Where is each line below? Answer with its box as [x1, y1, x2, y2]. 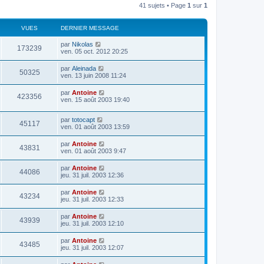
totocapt [72, 116, 95, 124]
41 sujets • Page [139, 1, 187, 9]
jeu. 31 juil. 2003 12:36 [61, 171, 124, 179]
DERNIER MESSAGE [61, 24, 119, 31]
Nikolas [72, 40, 93, 48]
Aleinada [72, 64, 96, 72]
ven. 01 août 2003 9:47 [61, 147, 126, 155]
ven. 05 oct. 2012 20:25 [61, 47, 128, 55]
